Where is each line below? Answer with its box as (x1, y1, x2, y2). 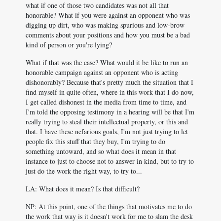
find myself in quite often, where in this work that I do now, (26, 87, 194, 97)
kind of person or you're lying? (26, 40, 112, 49)
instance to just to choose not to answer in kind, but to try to (26, 156, 194, 166)
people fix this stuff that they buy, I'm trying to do (26, 137, 165, 146)
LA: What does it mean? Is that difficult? (26, 184, 140, 193)
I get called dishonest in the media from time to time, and (26, 97, 186, 107)
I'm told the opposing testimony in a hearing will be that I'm (26, 107, 194, 116)
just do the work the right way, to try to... (26, 166, 142, 176)
